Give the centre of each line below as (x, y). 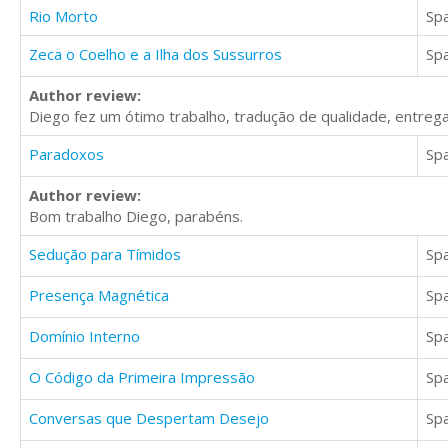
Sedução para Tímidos (105, 254)
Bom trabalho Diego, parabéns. (136, 216)
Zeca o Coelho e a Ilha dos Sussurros (155, 54)
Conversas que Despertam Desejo (149, 418)
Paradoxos (66, 154)
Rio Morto (63, 16)
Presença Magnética (99, 295)
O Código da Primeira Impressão (142, 377)
